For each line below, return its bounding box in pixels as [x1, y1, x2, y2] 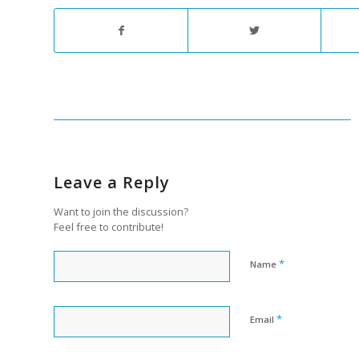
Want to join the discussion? [54, 204, 188, 219]
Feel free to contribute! [54, 219, 163, 234]
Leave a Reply [54, 171, 170, 193]
